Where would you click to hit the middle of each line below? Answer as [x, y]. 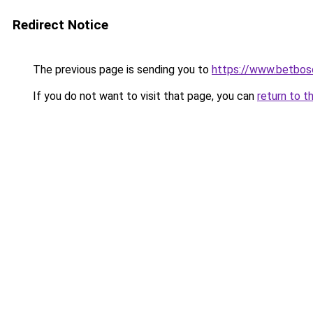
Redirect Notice [60, 25]
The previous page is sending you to [121, 70]
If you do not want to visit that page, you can [144, 96]
